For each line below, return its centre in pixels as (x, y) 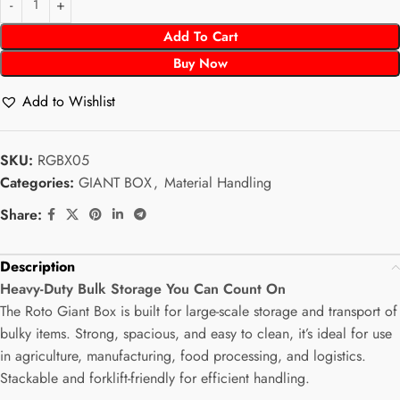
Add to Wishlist (69, 102)
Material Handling (218, 183)
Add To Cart (200, 37)
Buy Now (200, 64)
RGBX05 (63, 161)
